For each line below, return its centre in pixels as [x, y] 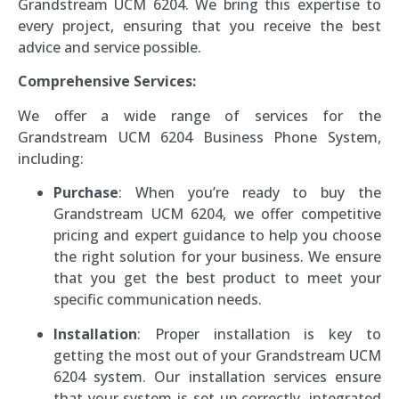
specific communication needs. [158, 300]
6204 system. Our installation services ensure [217, 376]
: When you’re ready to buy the [250, 193]
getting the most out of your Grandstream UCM [217, 355]
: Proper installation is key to [259, 334]
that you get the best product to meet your [217, 278]
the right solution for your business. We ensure [217, 257]
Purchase [86, 193]
